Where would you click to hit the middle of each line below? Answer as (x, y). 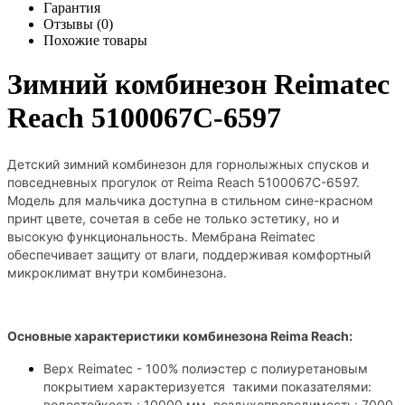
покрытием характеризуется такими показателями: (207, 386)
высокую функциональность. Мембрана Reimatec (161, 236)
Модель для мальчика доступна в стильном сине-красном (190, 200)
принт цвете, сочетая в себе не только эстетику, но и (173, 218)
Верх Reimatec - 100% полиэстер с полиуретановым (206, 368)
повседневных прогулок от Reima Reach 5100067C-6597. (184, 182)
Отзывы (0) (78, 24)
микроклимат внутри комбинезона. (117, 272)
